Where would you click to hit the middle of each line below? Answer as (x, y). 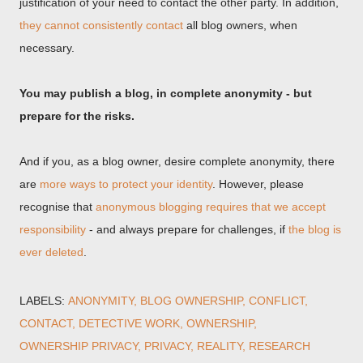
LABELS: (42, 301)
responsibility (53, 229)
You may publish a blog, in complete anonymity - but (166, 93)
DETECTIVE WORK (129, 323)
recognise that (58, 207)
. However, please (258, 184)
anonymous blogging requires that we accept (211, 207)
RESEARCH (280, 346)
